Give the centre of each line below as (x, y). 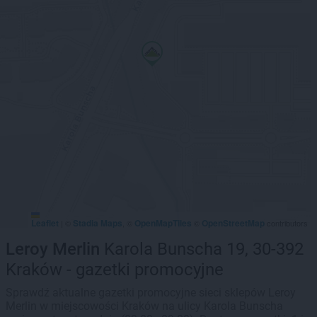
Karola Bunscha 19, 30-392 (202, 249)
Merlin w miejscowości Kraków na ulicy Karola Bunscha (144, 306)
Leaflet (45, 223)
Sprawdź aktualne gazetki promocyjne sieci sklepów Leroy (151, 293)
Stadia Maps (98, 223)
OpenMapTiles (163, 223)
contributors (286, 223)
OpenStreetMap (233, 223)
